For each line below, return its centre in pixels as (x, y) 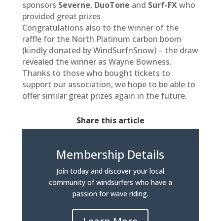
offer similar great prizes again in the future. (104, 96)
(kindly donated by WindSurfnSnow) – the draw (110, 50)
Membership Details (110, 154)
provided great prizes (61, 16)
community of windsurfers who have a (110, 182)
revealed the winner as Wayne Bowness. (97, 62)
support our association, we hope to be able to (109, 84)
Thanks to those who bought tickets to (96, 73)
